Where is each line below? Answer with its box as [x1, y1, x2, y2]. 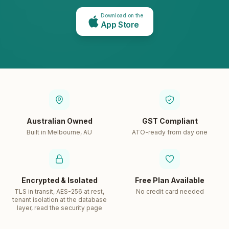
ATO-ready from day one [132, 128, 208, 136]
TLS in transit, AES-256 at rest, [14, 187, 104, 195]
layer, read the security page [16, 203, 102, 212]
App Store [100, 19, 139, 30]
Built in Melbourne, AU [27, 128, 92, 136]
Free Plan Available [135, 175, 204, 185]
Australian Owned [26, 116, 93, 125]
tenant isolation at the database [12, 195, 107, 203]
